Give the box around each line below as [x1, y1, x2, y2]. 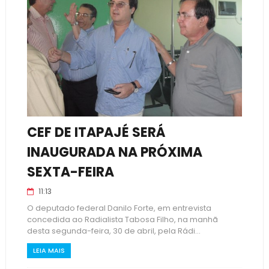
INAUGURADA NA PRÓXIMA [26, 143, 202, 162]
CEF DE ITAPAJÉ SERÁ [26, 123, 166, 142]
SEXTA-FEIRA [26, 163, 114, 181]
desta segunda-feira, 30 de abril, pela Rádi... [26, 225, 201, 237]
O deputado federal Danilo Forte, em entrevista [26, 202, 211, 214]
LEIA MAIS [32, 246, 65, 255]
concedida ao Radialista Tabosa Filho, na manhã [26, 214, 218, 225]
